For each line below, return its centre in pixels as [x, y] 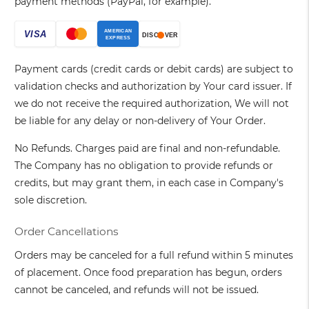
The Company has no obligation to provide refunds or [144, 166]
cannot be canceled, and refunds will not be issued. [137, 290]
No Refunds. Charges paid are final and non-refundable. [148, 149]
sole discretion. [51, 200]
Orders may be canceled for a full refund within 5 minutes [154, 256]
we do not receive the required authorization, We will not [152, 104]
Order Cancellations [67, 232]
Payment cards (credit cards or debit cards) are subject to [154, 69]
